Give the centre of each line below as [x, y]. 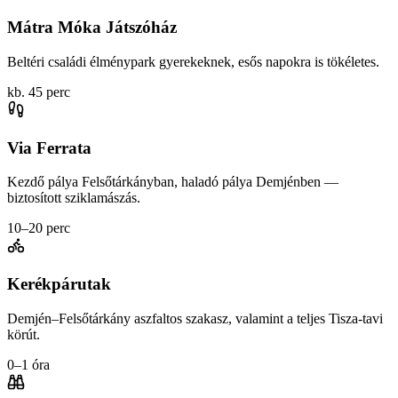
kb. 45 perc [39, 92]
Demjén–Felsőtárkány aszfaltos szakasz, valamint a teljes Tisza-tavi [195, 318]
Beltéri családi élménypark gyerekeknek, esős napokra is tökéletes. [193, 61]
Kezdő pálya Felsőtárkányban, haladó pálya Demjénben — [173, 182]
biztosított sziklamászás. [74, 198]
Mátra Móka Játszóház [92, 28]
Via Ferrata [49, 147]
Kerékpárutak [59, 283]
